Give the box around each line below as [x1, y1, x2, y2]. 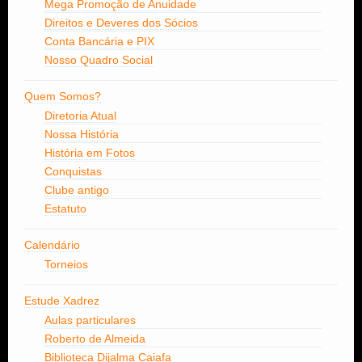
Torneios [44, 258, 88, 271]
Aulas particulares [44, 314, 136, 327]
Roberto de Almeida [44, 332, 145, 346]
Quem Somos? [24, 90, 101, 103]
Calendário [24, 238, 80, 252]
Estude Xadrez [24, 294, 99, 308]
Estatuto [44, 202, 86, 216]
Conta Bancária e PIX [44, 35, 154, 48]
